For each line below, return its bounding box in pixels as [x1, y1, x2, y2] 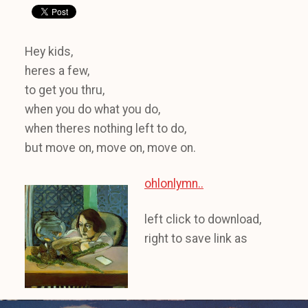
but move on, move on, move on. [25, 141, 196, 155]
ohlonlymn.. [144, 177, 203, 191]
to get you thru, [25, 83, 104, 98]
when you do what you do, [25, 102, 160, 117]
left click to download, [144, 212, 261, 227]
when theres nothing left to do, [25, 122, 186, 136]
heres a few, [25, 64, 89, 78]
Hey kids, [25, 45, 73, 59]
